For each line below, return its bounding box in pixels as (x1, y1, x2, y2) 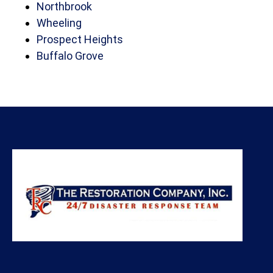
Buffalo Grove (37, 49, 104, 63)
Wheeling (37, 16, 82, 30)
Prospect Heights (37, 33, 123, 46)
